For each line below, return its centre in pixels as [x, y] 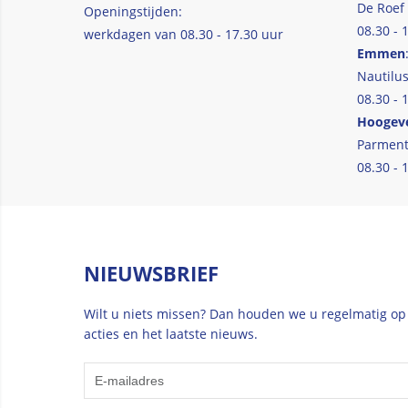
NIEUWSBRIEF [151, 273]
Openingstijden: [133, 11]
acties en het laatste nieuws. [171, 333]
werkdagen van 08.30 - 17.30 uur [184, 34]
